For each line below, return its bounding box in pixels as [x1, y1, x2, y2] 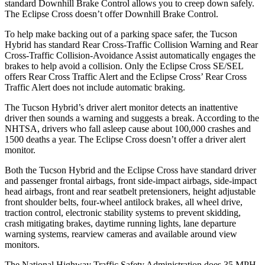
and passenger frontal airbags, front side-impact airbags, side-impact [5, 175, 257, 186]
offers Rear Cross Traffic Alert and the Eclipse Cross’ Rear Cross [5, 71, 247, 82]
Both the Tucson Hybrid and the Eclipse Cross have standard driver [5, 164, 256, 175]
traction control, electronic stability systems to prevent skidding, [5, 207, 241, 218]
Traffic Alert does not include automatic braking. [5, 82, 185, 92]
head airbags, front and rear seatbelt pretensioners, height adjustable [5, 186, 256, 196]
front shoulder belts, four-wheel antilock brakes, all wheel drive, [5, 196, 243, 207]
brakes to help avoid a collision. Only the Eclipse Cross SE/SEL [5, 60, 243, 71]
